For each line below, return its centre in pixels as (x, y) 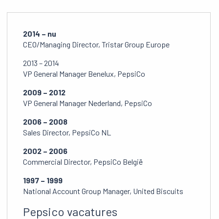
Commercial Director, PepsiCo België (83, 162)
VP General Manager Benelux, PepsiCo (84, 74)
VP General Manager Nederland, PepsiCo (88, 103)
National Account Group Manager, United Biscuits (103, 191)
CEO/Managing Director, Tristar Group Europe (97, 44)
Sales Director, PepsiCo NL (67, 132)
